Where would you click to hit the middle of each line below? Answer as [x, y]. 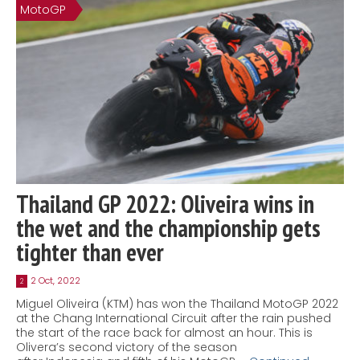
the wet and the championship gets [168, 227]
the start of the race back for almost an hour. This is [164, 332]
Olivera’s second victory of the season [127, 347]
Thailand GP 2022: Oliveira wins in [165, 203]
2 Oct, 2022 [55, 280]
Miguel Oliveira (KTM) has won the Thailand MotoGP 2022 [177, 303]
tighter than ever [90, 252]
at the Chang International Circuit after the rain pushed [174, 318]
